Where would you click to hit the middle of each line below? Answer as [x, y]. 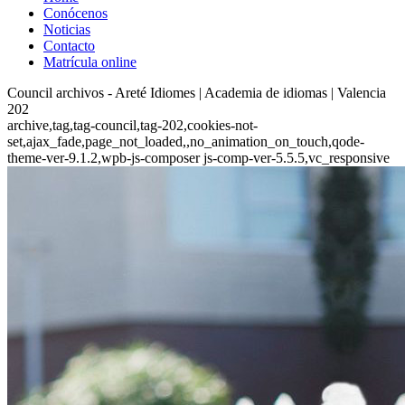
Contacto [69, 46]
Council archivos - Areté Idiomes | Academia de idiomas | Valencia [197, 93]
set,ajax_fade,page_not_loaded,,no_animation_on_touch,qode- [186, 141]
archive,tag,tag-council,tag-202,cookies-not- [132, 125]
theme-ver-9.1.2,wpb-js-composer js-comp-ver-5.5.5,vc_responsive [198, 158]
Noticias [67, 29]
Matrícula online [90, 62]
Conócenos [75, 13]
